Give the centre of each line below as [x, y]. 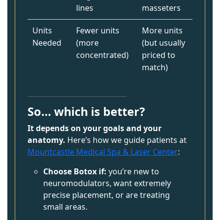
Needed [47, 43]
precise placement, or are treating [107, 195]
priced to [159, 55]
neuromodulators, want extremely [107, 183]
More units [162, 30]
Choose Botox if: [75, 171]
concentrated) [102, 55]
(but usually [164, 43]
